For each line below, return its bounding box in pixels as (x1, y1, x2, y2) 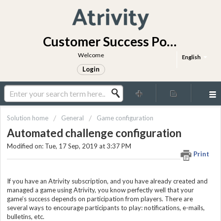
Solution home (7, 114, 50, 122)
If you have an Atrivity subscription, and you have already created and (7, 177, 208, 185)
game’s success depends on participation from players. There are (7, 194, 193, 203)
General (61, 114, 84, 122)
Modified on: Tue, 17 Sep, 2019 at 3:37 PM (7, 142, 131, 150)
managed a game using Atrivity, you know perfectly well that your (7, 185, 194, 194)
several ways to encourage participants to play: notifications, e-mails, (7, 203, 205, 212)
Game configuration (97, 114, 153, 122)
